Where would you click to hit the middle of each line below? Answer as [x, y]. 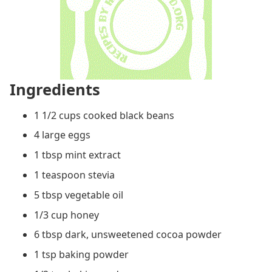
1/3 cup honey [66, 215]
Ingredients [55, 89]
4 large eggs [62, 135]
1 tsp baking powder [81, 255]
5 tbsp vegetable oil [79, 195]
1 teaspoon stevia [74, 175]
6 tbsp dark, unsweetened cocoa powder [128, 235]
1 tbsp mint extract [77, 155]
